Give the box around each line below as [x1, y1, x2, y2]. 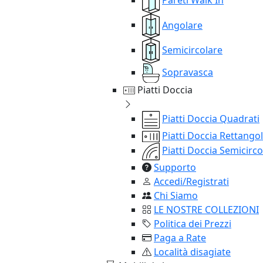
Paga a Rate [154, 231, 206, 244]
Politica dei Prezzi [154, 217, 231, 230]
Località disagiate [154, 245, 231, 258]
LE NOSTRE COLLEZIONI [154, 203, 259, 216]
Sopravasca [162, 65, 213, 79]
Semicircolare [162, 43, 222, 57]
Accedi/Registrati [154, 174, 229, 188]
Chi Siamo [154, 188, 198, 202]
